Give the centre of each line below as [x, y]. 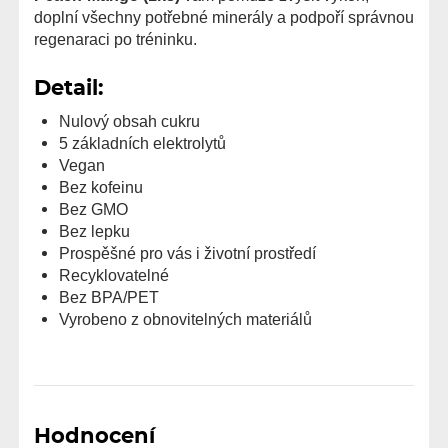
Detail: [69, 88]
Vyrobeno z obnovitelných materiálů [185, 318]
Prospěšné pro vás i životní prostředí [187, 252]
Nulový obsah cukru [129, 120]
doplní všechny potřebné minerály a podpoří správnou [224, 17]
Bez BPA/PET [109, 296]
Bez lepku [94, 230]
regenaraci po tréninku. [115, 39]
